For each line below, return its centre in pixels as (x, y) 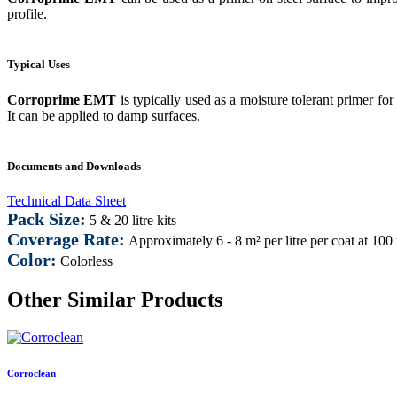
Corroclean (31, 373)
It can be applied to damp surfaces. (104, 115)
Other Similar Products (115, 299)
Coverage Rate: (66, 239)
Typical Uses (39, 65)
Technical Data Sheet (66, 200)
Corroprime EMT (64, 99)
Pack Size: (47, 218)
